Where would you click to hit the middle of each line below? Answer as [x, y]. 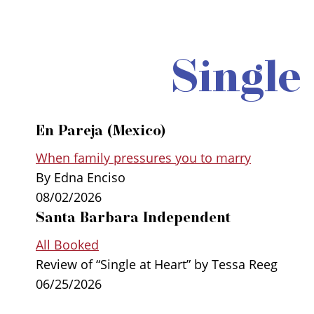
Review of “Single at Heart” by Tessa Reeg [157, 264]
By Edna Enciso [81, 177]
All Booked [67, 244]
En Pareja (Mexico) [101, 130]
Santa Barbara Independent [133, 217]
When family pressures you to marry [143, 157]
